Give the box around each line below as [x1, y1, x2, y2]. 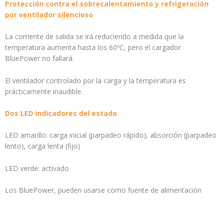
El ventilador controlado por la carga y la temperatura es [5, 75, 186, 85]
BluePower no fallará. [5, 54, 74, 63]
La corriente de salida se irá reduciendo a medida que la [5, 32, 184, 42]
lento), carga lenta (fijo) [5, 141, 80, 151]
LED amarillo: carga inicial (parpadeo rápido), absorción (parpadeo [5, 130, 217, 140]
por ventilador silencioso [5, 9, 93, 19]
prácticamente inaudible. [5, 86, 83, 96]
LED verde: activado [5, 163, 69, 173]
